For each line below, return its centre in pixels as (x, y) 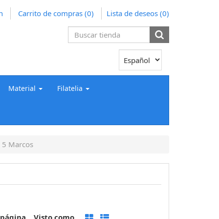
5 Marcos (17, 144)
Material (22, 88)
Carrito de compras (50, 13)
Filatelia (70, 88)
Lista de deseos (132, 13)
